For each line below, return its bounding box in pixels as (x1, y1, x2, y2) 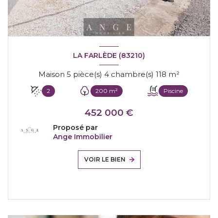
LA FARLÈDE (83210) (73, 51, 145, 60)
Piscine (163, 87, 183, 94)
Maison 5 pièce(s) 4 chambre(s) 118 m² (168, 69, 180, 79)
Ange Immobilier (53, 132, 112, 141)
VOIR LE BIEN (84, 155, 126, 163)
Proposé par (53, 123, 98, 132)
